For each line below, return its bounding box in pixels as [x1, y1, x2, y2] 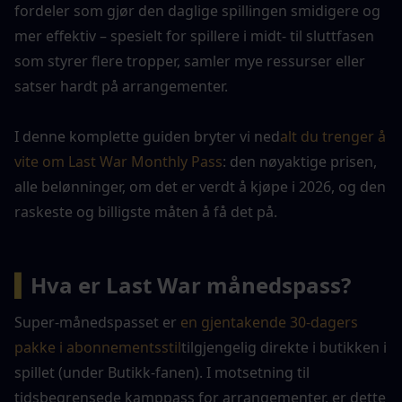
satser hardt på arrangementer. [14, 76, 228, 96]
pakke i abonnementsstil [14, 337, 181, 357]
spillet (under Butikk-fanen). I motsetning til [14, 363, 310, 382]
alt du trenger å [280, 127, 386, 146]
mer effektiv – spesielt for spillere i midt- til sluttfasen [14, 26, 374, 46]
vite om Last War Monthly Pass [14, 152, 223, 171]
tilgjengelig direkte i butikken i [181, 337, 387, 357]
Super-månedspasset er [14, 312, 180, 332]
